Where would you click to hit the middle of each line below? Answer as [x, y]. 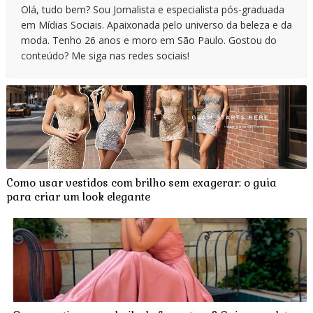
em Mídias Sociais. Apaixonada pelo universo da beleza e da [156, 24]
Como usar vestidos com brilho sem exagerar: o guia [141, 182]
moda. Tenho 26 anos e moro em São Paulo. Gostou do [148, 40]
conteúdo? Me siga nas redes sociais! [105, 55]
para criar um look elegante [78, 196]
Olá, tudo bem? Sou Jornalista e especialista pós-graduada [152, 9]
